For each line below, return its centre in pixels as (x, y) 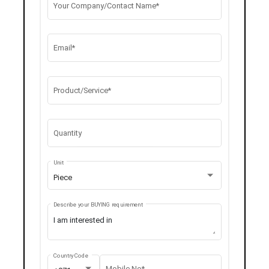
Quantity (67, 133)
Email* (64, 48)
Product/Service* (82, 91)
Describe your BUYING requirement (98, 205)
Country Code (71, 256)
